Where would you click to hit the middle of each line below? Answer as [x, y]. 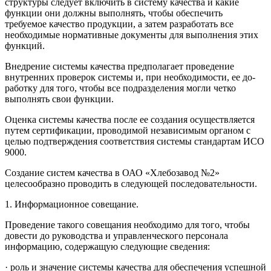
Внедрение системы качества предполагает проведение [119, 66]
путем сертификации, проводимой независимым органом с [128, 130]
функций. [25, 45]
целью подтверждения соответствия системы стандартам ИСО [135, 141]
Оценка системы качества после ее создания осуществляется [130, 119]
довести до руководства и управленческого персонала [116, 235]
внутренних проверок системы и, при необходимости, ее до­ [130, 77]
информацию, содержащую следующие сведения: [107, 246]
